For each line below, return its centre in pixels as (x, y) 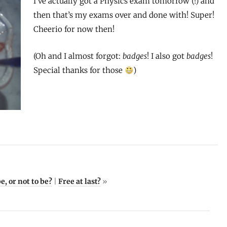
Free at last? (79, 181)
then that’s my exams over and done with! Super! (124, 15)
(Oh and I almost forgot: (78, 56)
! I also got (167, 56)
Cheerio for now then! (74, 29)
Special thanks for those (79, 70)
